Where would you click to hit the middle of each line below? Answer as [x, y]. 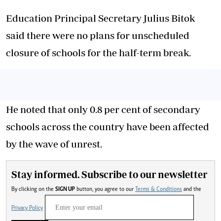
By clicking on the [33, 189]
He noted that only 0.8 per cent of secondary [103, 109]
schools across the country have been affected [108, 126]
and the [192, 189]
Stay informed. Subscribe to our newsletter [109, 174]
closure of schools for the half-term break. [98, 52]
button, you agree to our [115, 189]
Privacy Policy [27, 208]
